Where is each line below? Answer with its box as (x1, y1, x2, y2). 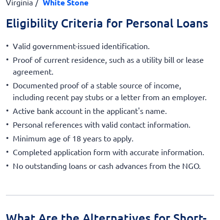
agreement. (13, 66, 54, 76)
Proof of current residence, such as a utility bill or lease (13, 54, 204, 64)
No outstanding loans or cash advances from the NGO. (13, 160, 201, 170)
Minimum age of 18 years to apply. (13, 133, 134, 143)
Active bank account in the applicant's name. (13, 105, 167, 115)
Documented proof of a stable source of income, (13, 80, 181, 90)
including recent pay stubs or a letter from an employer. (13, 91, 207, 102)
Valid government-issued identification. (13, 40, 150, 51)
